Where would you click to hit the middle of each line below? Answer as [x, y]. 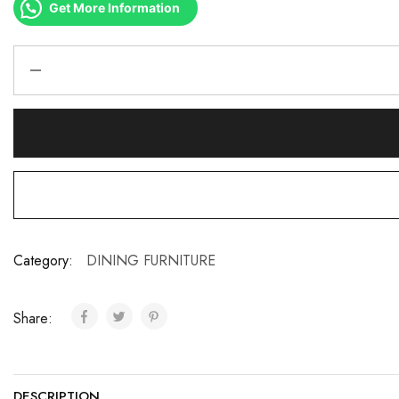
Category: [43, 261]
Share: [35, 318]
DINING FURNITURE [151, 261]
